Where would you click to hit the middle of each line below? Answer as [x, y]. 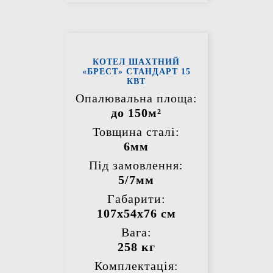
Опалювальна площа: [136, 98]
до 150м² [136, 113]
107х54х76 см [136, 214]
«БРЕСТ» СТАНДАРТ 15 [136, 72]
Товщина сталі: [136, 132]
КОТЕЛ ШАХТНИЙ [136, 62]
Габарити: [136, 199]
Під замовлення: [136, 165]
